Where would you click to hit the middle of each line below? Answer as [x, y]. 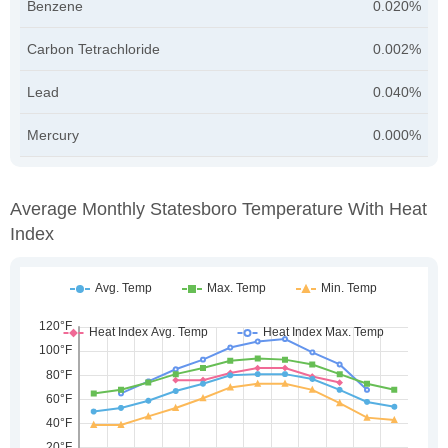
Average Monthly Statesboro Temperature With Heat [218, 208]
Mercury [53, 134]
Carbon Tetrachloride [93, 48]
